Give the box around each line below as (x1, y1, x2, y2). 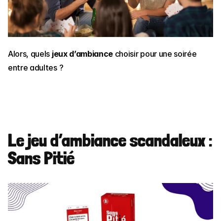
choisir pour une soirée (113, 49, 197, 59)
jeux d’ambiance (51, 49, 113, 59)
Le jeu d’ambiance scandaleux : (8, 130, 212, 151)
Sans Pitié (8, 147, 74, 169)
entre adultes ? (8, 63, 64, 73)
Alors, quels (8, 49, 52, 59)
